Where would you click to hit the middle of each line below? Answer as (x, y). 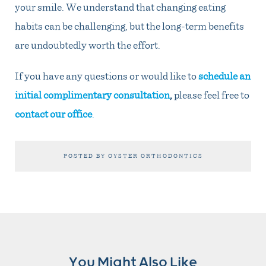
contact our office (53, 113)
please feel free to (211, 94)
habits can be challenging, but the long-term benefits (129, 25)
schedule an (224, 75)
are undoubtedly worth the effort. (88, 44)
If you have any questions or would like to (107, 75)
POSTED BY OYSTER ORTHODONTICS (133, 156)
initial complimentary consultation (92, 94)
